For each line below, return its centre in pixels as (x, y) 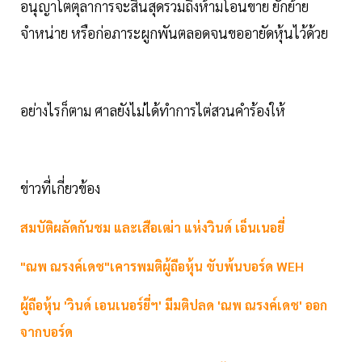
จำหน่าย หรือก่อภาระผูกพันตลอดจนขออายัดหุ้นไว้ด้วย (174, 32)
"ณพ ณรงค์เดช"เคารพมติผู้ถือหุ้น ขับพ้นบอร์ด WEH (162, 266)
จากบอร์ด (46, 331)
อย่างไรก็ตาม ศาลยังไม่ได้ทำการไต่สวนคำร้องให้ (159, 110)
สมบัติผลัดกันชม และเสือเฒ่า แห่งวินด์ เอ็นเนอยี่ (152, 227)
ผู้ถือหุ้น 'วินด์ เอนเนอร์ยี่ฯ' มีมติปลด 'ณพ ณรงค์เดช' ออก (174, 305)
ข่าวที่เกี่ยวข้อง (60, 187)
